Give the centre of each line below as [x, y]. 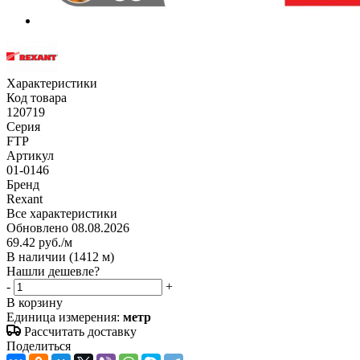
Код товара [37, 97]
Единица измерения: [65, 317]
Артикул [30, 155]
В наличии [38, 256]
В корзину [35, 302]
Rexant [25, 198]
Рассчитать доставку [80, 331]
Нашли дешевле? [53, 271]
